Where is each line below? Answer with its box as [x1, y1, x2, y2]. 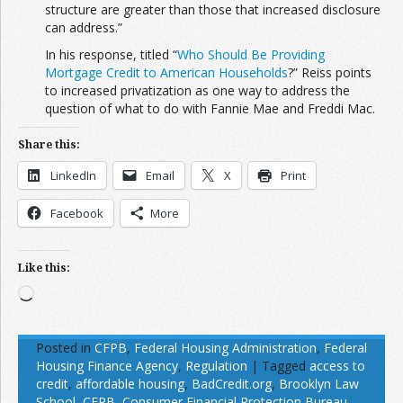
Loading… [33, 284, 90, 302]
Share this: [18, 137, 80, 153]
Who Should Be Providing [177, 46, 325, 64]
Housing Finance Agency [36, 357, 178, 375]
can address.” [45, 19, 122, 37]
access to [309, 357, 365, 375]
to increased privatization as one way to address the [45, 82, 350, 100]
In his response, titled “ [45, 46, 177, 64]
